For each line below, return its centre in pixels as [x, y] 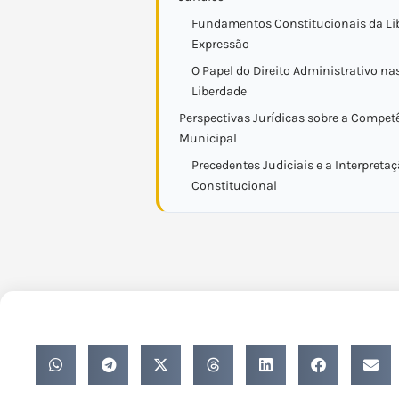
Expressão [220, 44]
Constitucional [234, 186]
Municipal [208, 138]
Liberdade [219, 91]
